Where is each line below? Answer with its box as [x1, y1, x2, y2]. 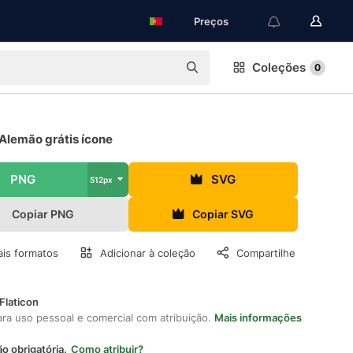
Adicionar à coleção [100, 247, 195, 259]
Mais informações [214, 311, 302, 324]
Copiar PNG [12, 207, 75, 221]
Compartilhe [236, 247, 295, 259]
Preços [194, 15, 229, 28]
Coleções [252, 60, 306, 75]
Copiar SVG [192, 207, 255, 221]
